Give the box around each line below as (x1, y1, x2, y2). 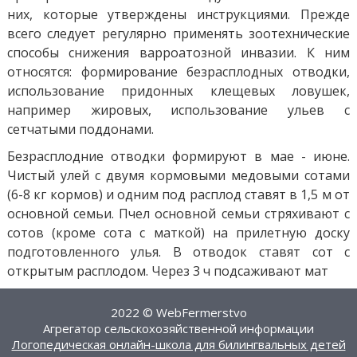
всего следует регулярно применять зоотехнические (6, 24, 351, 42)
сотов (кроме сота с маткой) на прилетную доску (6, 223, 351, 241)
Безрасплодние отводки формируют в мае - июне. (6, 147, 351, 165)
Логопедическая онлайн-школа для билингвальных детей (11, 336, 346, 352)
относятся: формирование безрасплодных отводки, (6, 62, 351, 80)
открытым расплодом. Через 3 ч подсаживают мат (6, 261, 328, 280)
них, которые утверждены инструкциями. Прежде (6, 5, 351, 23)
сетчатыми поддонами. (6, 120, 154, 138)
